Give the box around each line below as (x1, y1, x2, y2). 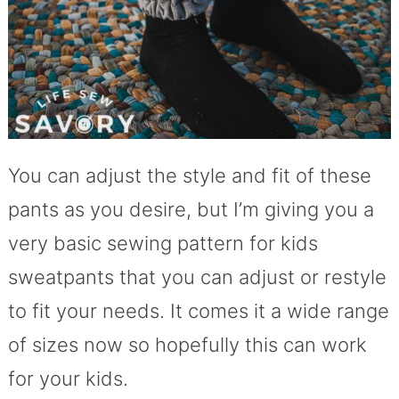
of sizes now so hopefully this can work (7, 332, 367, 356)
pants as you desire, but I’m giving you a (7, 197, 374, 221)
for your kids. (7, 366, 128, 390)
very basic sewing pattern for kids (7, 231, 318, 255)
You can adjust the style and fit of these (7, 163, 371, 187)
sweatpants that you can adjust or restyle (7, 265, 387, 289)
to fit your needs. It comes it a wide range (7, 298, 389, 322)
